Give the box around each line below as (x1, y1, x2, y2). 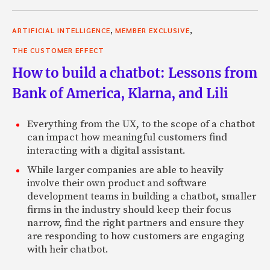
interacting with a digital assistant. (27, 143, 186, 157)
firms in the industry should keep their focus (27, 202, 231, 216)
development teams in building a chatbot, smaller (27, 189, 256, 203)
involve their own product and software (27, 176, 207, 190)
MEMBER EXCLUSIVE (115, 25, 190, 35)
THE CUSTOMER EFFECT (12, 45, 104, 55)
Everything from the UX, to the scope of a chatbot (27, 117, 255, 131)
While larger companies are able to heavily (27, 163, 224, 177)
